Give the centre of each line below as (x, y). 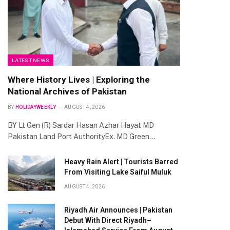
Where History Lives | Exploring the (79, 79)
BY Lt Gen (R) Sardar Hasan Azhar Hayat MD (81, 125)
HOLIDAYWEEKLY (35, 107)
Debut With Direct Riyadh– (108, 220)
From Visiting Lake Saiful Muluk (118, 172)
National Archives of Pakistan (67, 91)
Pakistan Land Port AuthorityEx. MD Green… (81, 136)
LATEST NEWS (31, 60)
